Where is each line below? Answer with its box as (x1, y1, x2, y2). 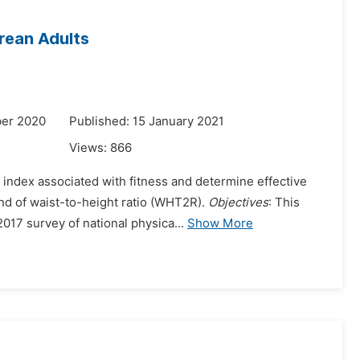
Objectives (208, 195, 268, 210)
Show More (187, 216, 253, 231)
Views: (69, 141, 110, 155)
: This (268, 195, 300, 210)
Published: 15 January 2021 (69, 114, 224, 129)
